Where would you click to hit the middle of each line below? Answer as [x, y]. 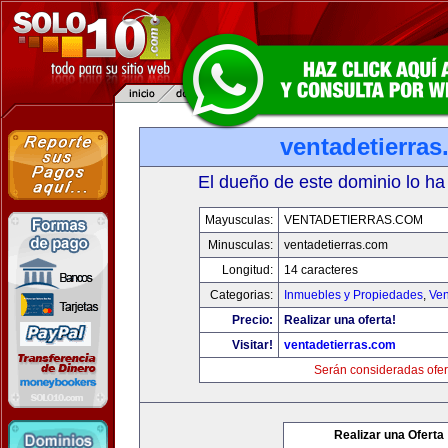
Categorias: [241, 295]
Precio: [252, 320]
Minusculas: [240, 245]
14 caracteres [321, 270]
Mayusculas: [239, 220]
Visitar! [252, 345]
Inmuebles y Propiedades [353, 295]
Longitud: [247, 270]
